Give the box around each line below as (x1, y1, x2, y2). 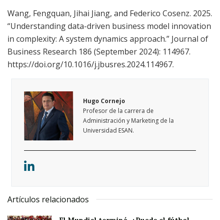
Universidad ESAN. (83, 126, 135, 135)
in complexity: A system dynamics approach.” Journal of (7, 33, 208, 45)
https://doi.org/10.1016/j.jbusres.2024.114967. (7, 59, 174, 70)
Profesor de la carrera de (83, 107, 154, 115)
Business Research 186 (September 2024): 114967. (7, 46, 191, 57)
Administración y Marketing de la (83, 116, 174, 125)
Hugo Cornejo (83, 97, 126, 106)
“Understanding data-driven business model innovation (7, 21, 211, 32)
